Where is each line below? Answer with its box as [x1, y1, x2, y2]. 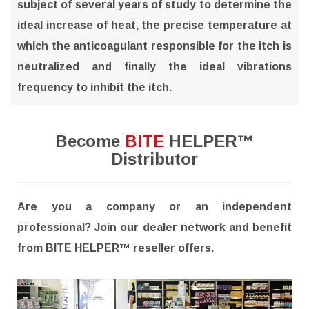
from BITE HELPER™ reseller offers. [17, 241, 214, 254]
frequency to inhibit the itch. [17, 81, 172, 93]
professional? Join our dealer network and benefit [17, 221, 292, 233]
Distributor [111, 149, 198, 168]
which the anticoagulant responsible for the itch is [17, 39, 292, 52]
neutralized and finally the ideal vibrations [17, 60, 292, 72]
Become [55, 131, 125, 150]
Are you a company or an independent [17, 200, 292, 212]
